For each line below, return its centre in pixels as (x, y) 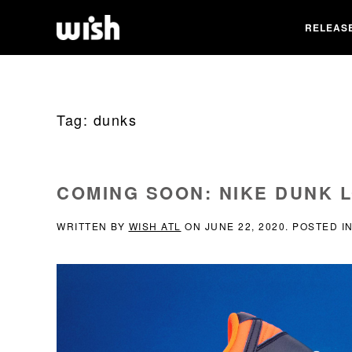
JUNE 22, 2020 (245, 226)
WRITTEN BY (93, 226)
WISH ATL (155, 226)
